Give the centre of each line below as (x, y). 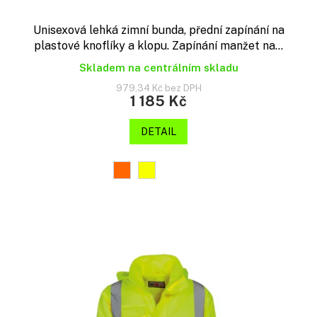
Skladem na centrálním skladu (158, 68)
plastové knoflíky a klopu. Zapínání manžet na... (158, 46)
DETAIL (158, 132)
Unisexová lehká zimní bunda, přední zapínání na (158, 30)
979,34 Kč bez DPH (158, 88)
